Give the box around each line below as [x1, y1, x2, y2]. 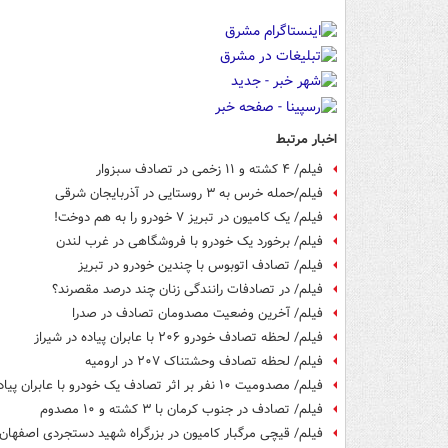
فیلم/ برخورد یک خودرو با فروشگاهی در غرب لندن [56, 231, 323, 251]
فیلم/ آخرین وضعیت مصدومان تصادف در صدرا [72, 303, 323, 323]
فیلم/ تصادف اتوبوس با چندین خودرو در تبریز [78, 255, 323, 275]
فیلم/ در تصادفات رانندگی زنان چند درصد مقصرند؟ [52, 279, 323, 299]
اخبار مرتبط [276, 128, 337, 150]
